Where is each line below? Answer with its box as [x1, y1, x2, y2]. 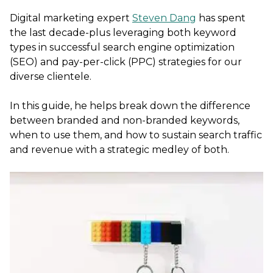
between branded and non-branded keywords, [10, 115, 239, 127]
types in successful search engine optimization [10, 41, 235, 54]
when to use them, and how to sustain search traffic [10, 129, 262, 141]
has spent [196, 12, 246, 24]
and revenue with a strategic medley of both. [10, 144, 229, 156]
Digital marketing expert [10, 12, 132, 24]
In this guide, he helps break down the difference [10, 100, 250, 112]
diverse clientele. [10, 71, 91, 83]
